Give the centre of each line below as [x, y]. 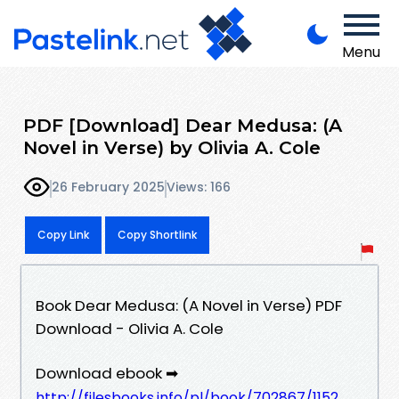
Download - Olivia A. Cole [130, 328]
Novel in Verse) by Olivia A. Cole [172, 147]
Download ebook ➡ [107, 373]
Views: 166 [199, 187]
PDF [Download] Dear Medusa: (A [183, 125]
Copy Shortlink [157, 234]
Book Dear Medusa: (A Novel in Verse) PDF [189, 305]
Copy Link [63, 234]
